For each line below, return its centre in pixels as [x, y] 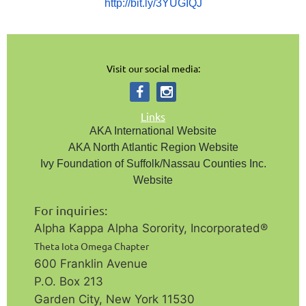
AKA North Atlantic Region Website [153, 148]
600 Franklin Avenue [91, 264]
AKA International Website [153, 131]
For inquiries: [73, 210]
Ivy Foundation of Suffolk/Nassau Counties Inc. [153, 164]
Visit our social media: [153, 69]
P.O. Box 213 [69, 282]
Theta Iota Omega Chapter [92, 246]
